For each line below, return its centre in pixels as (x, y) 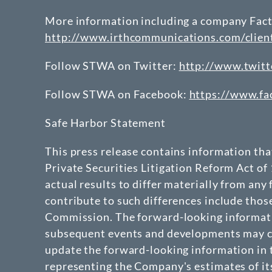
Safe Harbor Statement (105, 123)
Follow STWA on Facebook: (117, 94)
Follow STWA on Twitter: (112, 66)
